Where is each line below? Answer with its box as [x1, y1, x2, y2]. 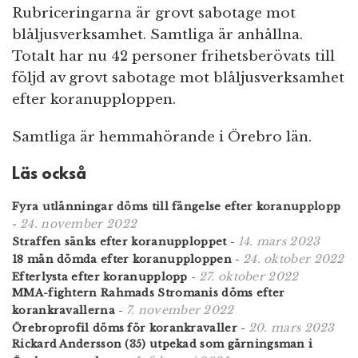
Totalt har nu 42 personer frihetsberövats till [12, 47, 335, 65]
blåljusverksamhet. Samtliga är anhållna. [12, 26, 303, 43]
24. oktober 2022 [242, 251, 344, 266]
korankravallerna [12, 303, 115, 317]
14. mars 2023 [237, 233, 320, 249]
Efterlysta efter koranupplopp [12, 269, 188, 284]
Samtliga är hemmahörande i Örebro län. [12, 128, 312, 145]
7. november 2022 [125, 302, 234, 317]
